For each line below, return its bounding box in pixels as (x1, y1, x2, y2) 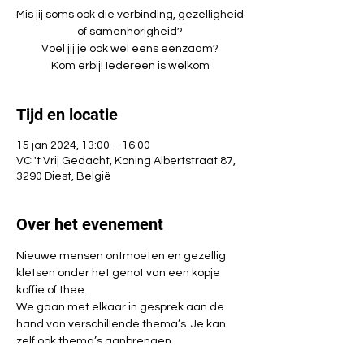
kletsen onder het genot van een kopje (16, 267, 223, 279)
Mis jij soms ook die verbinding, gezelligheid (16, 9, 244, 20)
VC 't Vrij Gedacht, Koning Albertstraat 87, (16, 155, 236, 167)
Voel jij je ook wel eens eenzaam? (41, 43, 219, 54)
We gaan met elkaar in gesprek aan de (16, 301, 227, 313)
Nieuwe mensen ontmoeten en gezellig (16, 250, 228, 262)
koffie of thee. (16, 284, 87, 296)
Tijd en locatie (16, 105, 118, 124)
